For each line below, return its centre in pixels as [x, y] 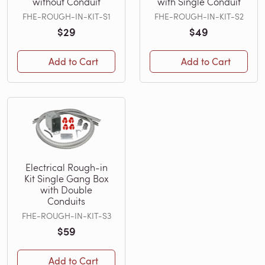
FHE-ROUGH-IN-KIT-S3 [66, 215]
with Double [66, 189]
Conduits [66, 201]
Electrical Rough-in [66, 167]
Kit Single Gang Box [66, 178]
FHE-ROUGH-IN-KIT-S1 [66, 16]
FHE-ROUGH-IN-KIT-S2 [199, 16]
